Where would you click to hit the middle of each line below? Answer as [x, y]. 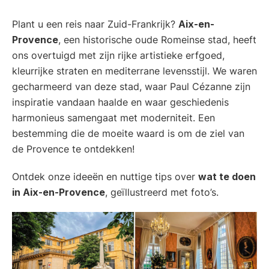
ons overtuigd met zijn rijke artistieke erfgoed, [118, 55]
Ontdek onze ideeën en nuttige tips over [105, 176]
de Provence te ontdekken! [73, 149]
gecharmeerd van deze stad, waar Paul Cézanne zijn [131, 86]
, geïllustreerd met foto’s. [162, 192]
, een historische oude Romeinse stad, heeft [157, 39]
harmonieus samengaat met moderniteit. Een [113, 117]
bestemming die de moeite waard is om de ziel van [128, 133]
